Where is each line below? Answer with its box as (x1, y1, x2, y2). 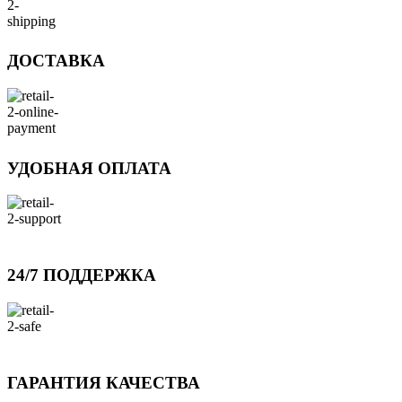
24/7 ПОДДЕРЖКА (7, 266, 156, 285)
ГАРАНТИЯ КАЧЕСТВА (7, 372, 200, 392)
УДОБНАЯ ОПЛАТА (7, 158, 171, 178)
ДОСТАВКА (7, 51, 105, 71)
